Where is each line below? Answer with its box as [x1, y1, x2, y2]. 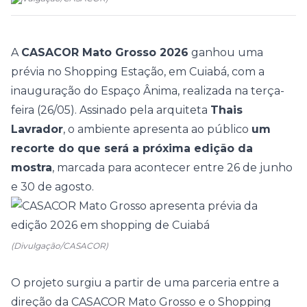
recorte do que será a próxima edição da [11, 142, 253, 155]
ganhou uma [188, 46, 263, 59]
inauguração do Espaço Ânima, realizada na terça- [11, 84, 284, 97]
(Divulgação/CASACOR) [11, 241, 108, 251]
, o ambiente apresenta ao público [63, 123, 251, 136]
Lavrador [11, 123, 63, 136]
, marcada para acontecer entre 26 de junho [52, 161, 293, 174]
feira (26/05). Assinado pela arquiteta [11, 103, 210, 116]
